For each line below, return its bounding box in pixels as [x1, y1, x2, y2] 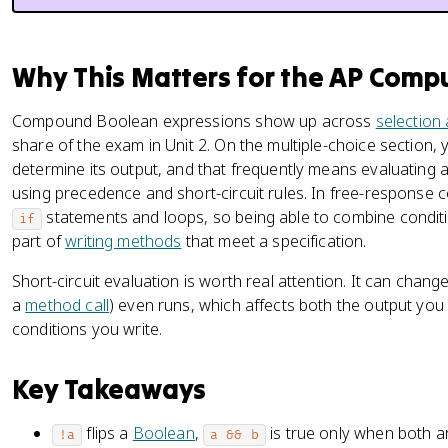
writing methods [65, 230, 182, 252]
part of [12, 230, 66, 252]
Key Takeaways [12, 372, 207, 406]
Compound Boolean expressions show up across [12, 110, 376, 132]
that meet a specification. [181, 230, 367, 252]
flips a [82, 422, 133, 444]
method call [25, 294, 109, 316]
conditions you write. [12, 318, 163, 340]
